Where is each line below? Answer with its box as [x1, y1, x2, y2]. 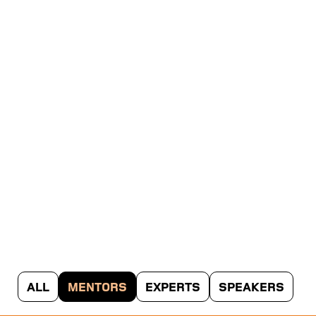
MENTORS [68, 279, 127, 295]
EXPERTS [145, 279, 200, 295]
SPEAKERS [219, 279, 284, 295]
